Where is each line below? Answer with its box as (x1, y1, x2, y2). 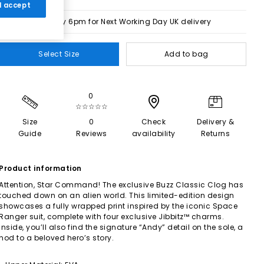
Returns (200, 128, 230, 138)
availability (131, 128, 176, 138)
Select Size (38, 49, 80, 59)
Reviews (76, 128, 107, 138)
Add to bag (164, 49, 209, 59)
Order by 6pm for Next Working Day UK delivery (34, 16, 212, 27)
